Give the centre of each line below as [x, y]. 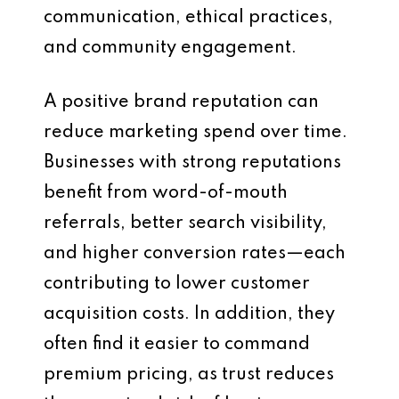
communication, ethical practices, [188, 18]
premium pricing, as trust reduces [189, 375]
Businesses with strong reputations [192, 163]
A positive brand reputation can [181, 102]
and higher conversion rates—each [195, 254]
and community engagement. [170, 48]
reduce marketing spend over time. [195, 133]
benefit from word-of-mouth [166, 193]
